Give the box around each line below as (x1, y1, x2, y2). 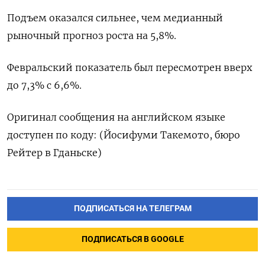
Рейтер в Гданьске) (7, 147, 102, 159)
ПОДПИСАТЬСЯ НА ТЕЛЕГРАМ (73, 203, 192, 214)
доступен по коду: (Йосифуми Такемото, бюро (7, 129, 240, 141)
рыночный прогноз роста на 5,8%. (7, 30, 176, 42)
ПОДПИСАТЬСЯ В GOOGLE (81, 234, 184, 245)
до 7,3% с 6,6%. (7, 79, 82, 92)
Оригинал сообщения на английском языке (7, 111, 225, 124)
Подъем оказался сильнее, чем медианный (7, 12, 223, 24)
